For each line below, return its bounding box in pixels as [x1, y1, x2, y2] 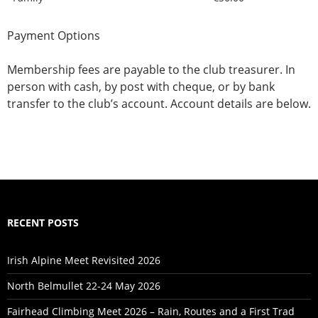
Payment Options [7, 27, 100, 43]
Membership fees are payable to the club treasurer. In [7, 61, 295, 77]
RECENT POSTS [7, 215, 79, 229]
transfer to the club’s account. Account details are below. [7, 95, 311, 111]
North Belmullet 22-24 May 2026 [7, 278, 160, 292]
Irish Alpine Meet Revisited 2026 [7, 253, 160, 267]
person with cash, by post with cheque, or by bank [7, 78, 275, 94]
